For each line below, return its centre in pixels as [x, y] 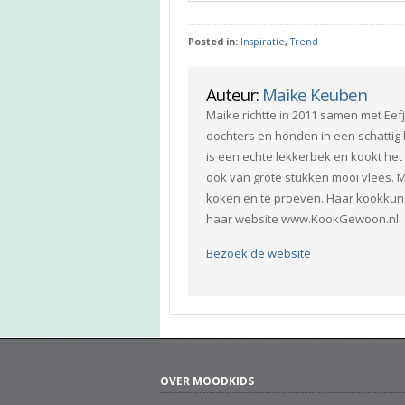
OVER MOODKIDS [207, 381]
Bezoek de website [259, 253]
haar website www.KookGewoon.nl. [304, 218]
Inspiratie [263, 41]
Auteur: [234, 94]
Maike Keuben [315, 94]
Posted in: [214, 41]
